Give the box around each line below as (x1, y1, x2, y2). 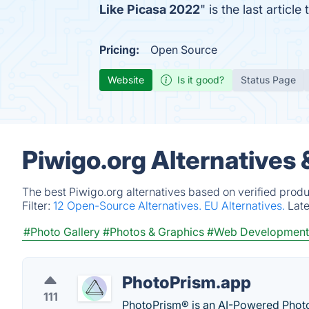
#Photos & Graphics (103, 225, 204, 239)
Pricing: (99, 43, 139, 57)
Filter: (22, 199, 53, 212)
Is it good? (177, 74, 224, 86)
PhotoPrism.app (122, 272, 251, 292)
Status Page (241, 74, 296, 86)
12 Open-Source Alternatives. (53, 199, 204, 212)
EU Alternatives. (204, 199, 288, 212)
